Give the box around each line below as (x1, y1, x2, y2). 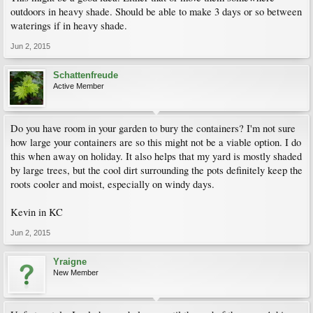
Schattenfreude (53, 69, 118, 80)
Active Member (53, 81, 104, 90)
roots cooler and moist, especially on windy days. (10, 177, 214, 191)
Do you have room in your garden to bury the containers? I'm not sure (10, 121, 296, 135)
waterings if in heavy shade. (10, 18, 127, 32)
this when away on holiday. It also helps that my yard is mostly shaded (10, 149, 302, 163)
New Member (53, 268, 99, 277)
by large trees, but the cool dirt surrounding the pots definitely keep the (10, 163, 303, 177)
